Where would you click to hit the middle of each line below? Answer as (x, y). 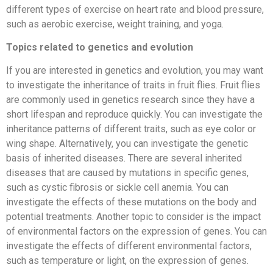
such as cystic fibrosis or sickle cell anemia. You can (117, 188)
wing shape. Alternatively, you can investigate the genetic (127, 144)
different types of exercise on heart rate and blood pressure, (135, 9)
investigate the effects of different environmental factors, (129, 246)
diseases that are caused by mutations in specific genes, (127, 173)
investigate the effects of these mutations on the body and (131, 202)
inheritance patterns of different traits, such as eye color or (131, 129)
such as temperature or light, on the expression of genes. (127, 261)
